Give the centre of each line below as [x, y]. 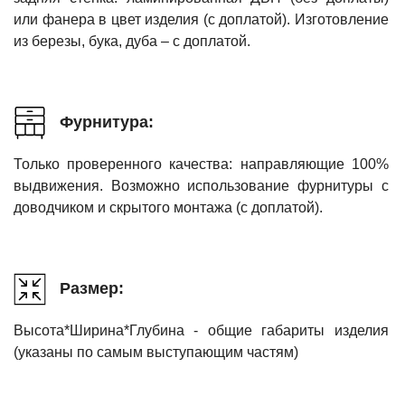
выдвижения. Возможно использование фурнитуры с [201, 185]
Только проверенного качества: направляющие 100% [201, 164]
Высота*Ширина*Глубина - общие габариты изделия [201, 330]
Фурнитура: [107, 122]
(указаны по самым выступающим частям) [156, 352]
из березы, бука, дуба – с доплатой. [132, 41]
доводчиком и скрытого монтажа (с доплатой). [168, 207]
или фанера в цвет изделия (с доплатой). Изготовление [201, 19]
